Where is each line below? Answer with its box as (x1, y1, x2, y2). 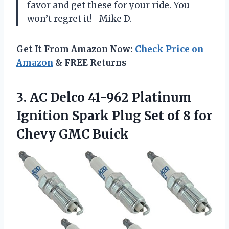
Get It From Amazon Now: (16, 43, 135, 55)
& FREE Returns (53, 57, 126, 68)
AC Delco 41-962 (30, 89, 129, 105)
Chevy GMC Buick (16, 126, 129, 142)
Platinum (129, 89, 192, 105)
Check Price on (135, 43, 203, 55)
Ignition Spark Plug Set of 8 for (16, 107, 212, 124)
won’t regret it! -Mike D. (27, 13, 132, 25)
